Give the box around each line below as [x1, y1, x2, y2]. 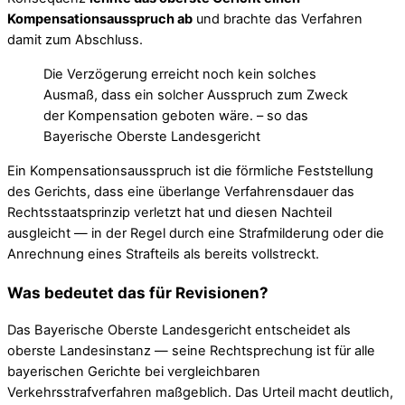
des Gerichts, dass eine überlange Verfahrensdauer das [7, 183, 354, 200]
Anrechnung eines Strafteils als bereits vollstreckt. [7, 245, 319, 262]
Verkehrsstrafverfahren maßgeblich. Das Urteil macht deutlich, [7, 383, 393, 400]
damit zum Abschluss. [7, 32, 143, 49]
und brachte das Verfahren [193, 11, 363, 28]
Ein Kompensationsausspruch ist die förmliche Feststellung [7, 162, 373, 179]
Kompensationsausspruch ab [7, 11, 193, 28]
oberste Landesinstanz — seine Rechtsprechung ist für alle [7, 342, 375, 359]
